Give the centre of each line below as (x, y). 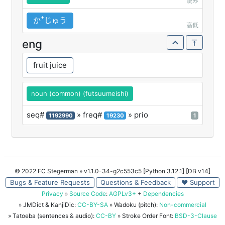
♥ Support (198, 182)
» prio (137, 115)
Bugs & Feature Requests (50, 182)
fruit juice (50, 65)
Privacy (52, 193)
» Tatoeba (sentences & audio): (52, 215)
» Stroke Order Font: (146, 215)
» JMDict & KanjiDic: (48, 204)
